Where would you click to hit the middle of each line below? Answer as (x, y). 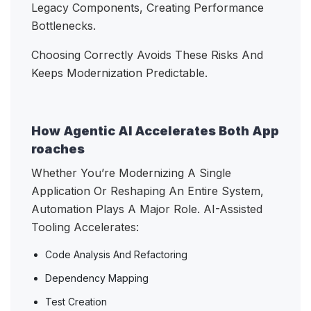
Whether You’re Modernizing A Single (131, 173)
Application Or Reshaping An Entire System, (148, 191)
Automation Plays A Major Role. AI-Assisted (147, 209)
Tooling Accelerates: (87, 227)
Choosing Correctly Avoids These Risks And (147, 55)
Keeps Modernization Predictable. (121, 73)
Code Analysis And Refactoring (118, 255)
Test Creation (77, 302)
